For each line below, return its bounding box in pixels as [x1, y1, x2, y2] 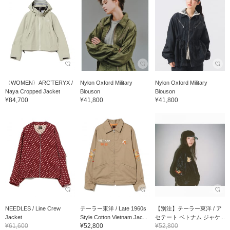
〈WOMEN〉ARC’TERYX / [5, 79, 73, 86]
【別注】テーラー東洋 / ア [155, 205, 222, 212]
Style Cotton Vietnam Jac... [80, 214, 147, 220]
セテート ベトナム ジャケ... [155, 214, 225, 220]
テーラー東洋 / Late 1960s [80, 205, 146, 212]
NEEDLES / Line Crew [5, 205, 61, 212]
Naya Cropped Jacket [5, 88, 60, 94]
